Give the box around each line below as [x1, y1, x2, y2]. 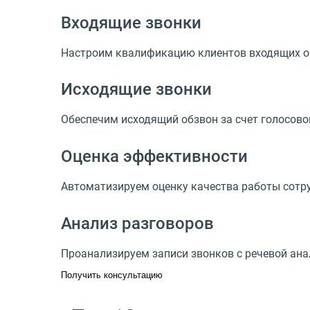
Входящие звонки [61, 12, 201, 33]
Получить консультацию [61, 269, 163, 280]
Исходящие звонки [61, 80, 212, 100]
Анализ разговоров [61, 213, 214, 233]
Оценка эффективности [61, 147, 248, 167]
